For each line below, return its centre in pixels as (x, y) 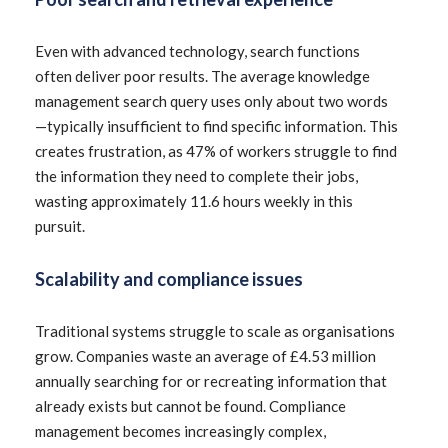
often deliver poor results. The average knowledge (202, 76)
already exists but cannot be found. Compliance (190, 406)
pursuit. (60, 226)
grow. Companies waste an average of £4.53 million (205, 356)
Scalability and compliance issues (169, 279)
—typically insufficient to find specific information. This (216, 126)
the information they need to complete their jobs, (196, 176)
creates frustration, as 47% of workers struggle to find (216, 151)
